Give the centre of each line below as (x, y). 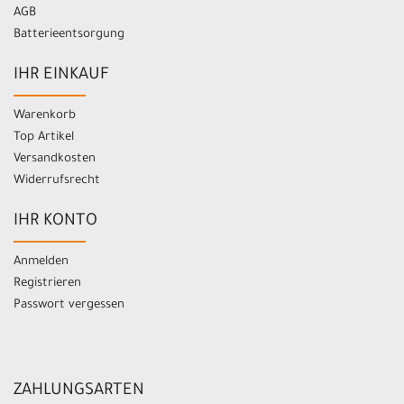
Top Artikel (44, 137)
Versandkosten (55, 159)
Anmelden (41, 262)
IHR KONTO (55, 221)
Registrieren (47, 283)
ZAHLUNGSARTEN (79, 391)
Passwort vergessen (69, 305)
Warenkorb (45, 115)
